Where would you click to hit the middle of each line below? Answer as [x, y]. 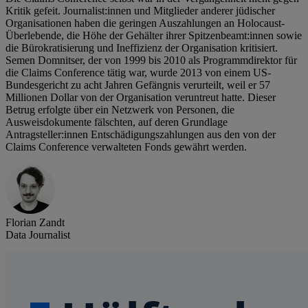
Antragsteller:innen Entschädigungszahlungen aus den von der [141, 135]
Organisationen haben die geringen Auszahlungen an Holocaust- [145, 23]
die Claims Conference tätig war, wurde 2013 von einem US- [138, 73]
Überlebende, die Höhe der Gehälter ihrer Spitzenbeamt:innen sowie [154, 36]
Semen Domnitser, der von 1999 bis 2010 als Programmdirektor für [151, 60]
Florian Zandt [35, 223]
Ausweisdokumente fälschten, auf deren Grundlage [117, 122]
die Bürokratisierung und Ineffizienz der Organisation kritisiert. [142, 48]
